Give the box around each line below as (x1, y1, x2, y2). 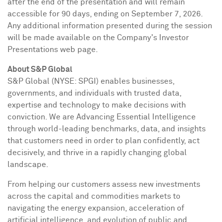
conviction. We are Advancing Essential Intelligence (7, 113, 196, 121)
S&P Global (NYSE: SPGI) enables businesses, (7, 77, 174, 85)
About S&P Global (7, 65, 72, 73)
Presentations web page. (7, 46, 98, 54)
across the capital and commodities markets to (7, 192, 180, 200)
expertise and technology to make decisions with (7, 101, 186, 109)
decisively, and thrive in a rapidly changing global (7, 149, 187, 157)
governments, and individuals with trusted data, (7, 89, 181, 97)
